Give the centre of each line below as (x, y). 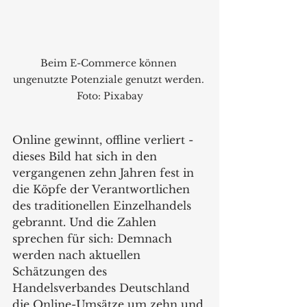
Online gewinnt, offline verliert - (105, 139)
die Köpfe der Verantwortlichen (103, 189)
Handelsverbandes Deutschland (103, 287)
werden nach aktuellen (78, 255)
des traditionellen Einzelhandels (103, 205)
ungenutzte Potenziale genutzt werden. (110, 79)
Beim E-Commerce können (110, 63)
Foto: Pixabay (110, 96)
